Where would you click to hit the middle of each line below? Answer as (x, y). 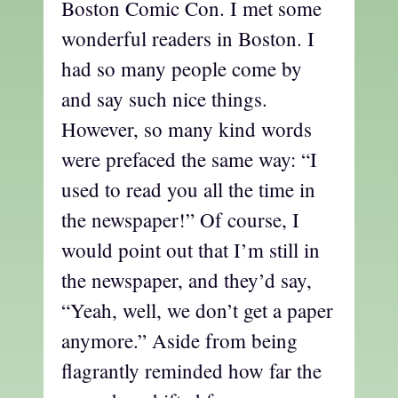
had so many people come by (182, 68)
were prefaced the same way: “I (189, 159)
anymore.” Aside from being (179, 340)
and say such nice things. (164, 98)
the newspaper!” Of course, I (180, 219)
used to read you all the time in (188, 189)
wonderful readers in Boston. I (188, 38)
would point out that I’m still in (191, 249)
